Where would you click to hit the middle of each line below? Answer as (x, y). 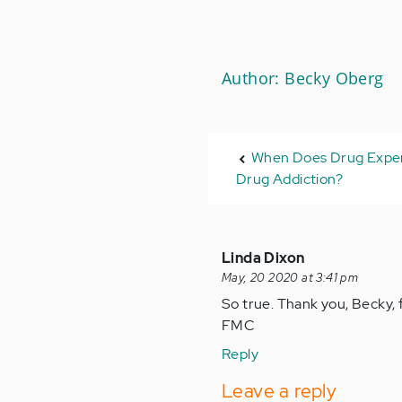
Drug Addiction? (290, 179)
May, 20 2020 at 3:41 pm (290, 278)
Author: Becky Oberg (303, 78)
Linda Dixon (263, 258)
